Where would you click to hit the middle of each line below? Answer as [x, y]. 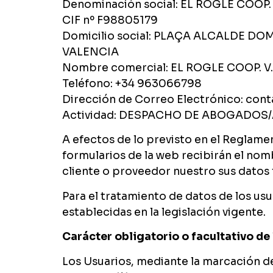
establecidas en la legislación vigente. [164, 212]
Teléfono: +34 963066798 [132, 84]
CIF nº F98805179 [110, 20]
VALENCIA [90, 52]
